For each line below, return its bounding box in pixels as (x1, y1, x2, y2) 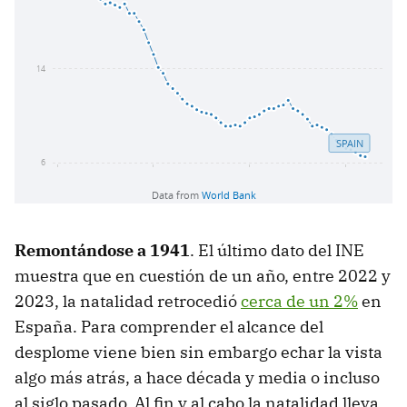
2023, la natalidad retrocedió (15, 291, 241, 313)
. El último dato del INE (190, 240, 364, 262)
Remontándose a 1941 (15, 240, 190, 262)
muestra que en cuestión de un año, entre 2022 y (15, 265, 391, 287)
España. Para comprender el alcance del (15, 316, 323, 338)
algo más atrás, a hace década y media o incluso (15, 367, 380, 389)
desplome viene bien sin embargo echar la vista (15, 342, 382, 363)
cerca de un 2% (241, 291, 358, 313)
